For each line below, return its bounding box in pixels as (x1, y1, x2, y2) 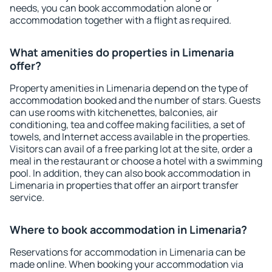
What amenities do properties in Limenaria (10, 45, 234, 59)
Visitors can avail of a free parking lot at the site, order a (10, 142, 253, 155)
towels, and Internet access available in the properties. (10, 130, 250, 143)
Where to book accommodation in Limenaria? (10, 222, 247, 237)
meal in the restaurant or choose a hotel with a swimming (10, 154, 262, 168)
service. (10, 191, 44, 204)
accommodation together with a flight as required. (10, 13, 231, 27)
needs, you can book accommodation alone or (10, 1, 212, 15)
